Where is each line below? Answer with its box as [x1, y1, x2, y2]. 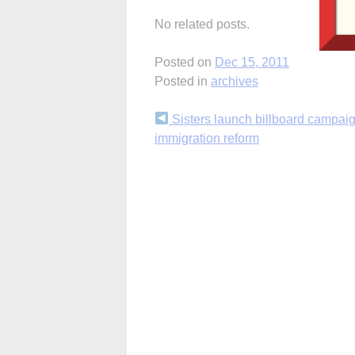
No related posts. [155, 17, 250, 31]
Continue [154, 112, 237, 134]
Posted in [155, 74, 211, 88]
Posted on [155, 55, 215, 69]
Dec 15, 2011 [215, 55, 289, 69]
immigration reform [155, 131, 259, 145]
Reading [154, 140, 229, 162]
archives [211, 74, 258, 88]
